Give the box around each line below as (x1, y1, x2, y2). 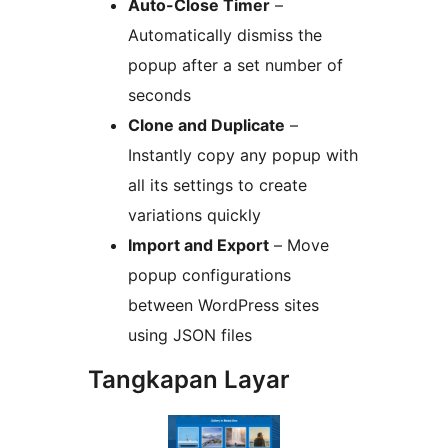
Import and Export (128, 235, 269, 256)
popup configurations (128, 265, 291, 286)
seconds (128, 85, 191, 106)
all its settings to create (128, 175, 307, 196)
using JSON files (128, 325, 252, 346)
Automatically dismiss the (128, 25, 322, 46)
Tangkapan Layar (88, 365, 290, 395)
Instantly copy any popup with (128, 145, 358, 166)
